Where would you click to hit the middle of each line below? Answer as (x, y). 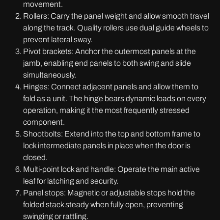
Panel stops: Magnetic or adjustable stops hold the (109, 193)
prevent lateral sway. (58, 40)
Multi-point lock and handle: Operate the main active (111, 169)
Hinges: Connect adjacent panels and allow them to (111, 87)
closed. (35, 157)
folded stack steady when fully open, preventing (103, 205)
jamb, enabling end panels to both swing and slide (107, 63)
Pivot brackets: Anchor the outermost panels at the (110, 51)
